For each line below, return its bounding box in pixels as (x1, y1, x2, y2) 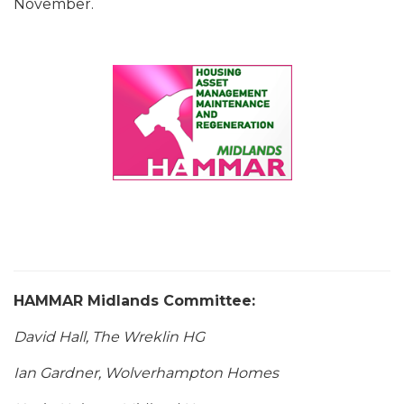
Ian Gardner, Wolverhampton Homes (14, 364, 279, 381)
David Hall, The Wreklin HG (14, 328, 205, 345)
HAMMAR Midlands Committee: (14, 292, 255, 309)
